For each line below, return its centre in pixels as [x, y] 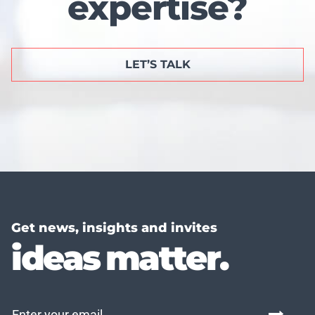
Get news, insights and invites [114, 227]
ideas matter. [120, 258]
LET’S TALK [157, 64]
